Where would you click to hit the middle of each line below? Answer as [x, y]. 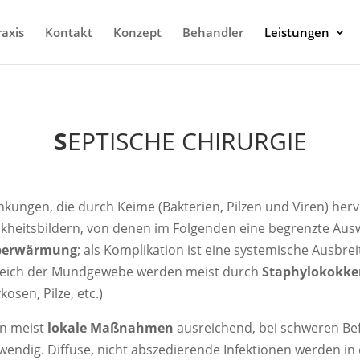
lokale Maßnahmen [111, 327]
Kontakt [69, 32]
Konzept [137, 32]
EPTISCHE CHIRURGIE [187, 141]
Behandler [213, 32]
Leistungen [297, 32]
